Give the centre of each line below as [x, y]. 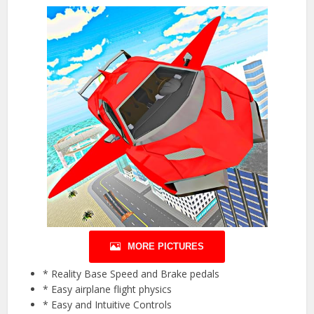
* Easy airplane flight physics [108, 289]
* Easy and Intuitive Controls [108, 304]
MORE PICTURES [166, 246]
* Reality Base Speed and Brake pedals [131, 273]
